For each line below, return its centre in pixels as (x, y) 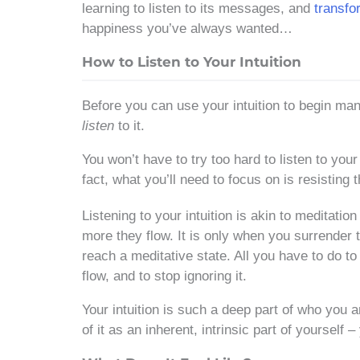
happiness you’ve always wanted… (187, 29)
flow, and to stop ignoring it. (164, 276)
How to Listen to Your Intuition (192, 62)
